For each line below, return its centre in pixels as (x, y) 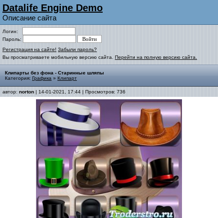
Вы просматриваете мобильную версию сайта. (59, 57)
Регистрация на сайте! (29, 49)
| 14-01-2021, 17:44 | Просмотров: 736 (80, 92)
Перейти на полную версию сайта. (156, 57)
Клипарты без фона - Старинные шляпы (54, 73)
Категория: (18, 78)
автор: (11, 92)
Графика (42, 78)
